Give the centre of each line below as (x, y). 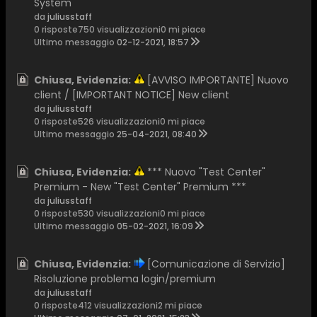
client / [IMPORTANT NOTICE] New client (132, 95)
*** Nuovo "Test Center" (206, 172)
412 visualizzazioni (118, 305)
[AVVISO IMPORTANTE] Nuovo (218, 80)
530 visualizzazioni (119, 213)
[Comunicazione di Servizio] (216, 264)
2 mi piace (180, 305)
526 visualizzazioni (119, 121)
